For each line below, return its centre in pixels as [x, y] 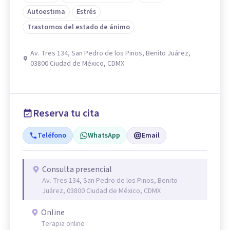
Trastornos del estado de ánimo [79, 27]
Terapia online [63, 224]
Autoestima [46, 12]
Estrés [86, 12]
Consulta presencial [77, 169]
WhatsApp [104, 135]
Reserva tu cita [66, 113]
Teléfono [52, 135]
